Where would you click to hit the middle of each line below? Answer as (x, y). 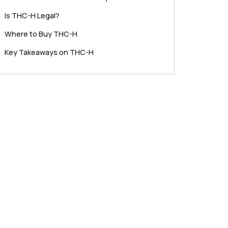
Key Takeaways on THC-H (49, 52)
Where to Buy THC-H (41, 34)
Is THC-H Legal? (32, 16)
